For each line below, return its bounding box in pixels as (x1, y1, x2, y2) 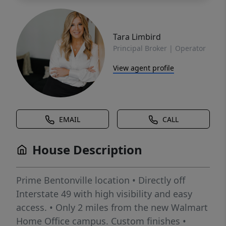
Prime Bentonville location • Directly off (16, 174, 185, 187)
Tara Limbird (113, 31, 161, 42)
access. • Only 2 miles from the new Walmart (16, 201, 208, 214)
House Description (32, 141, 142, 158)
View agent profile (113, 63, 174, 73)
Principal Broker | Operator (113, 43, 206, 53)
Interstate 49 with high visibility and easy (16, 188, 192, 200)
